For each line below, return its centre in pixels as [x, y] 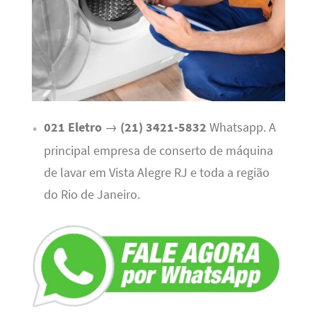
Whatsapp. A [241, 128]
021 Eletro [73, 128]
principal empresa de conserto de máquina [158, 151]
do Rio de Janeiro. [92, 195]
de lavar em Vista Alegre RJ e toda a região [156, 173]
